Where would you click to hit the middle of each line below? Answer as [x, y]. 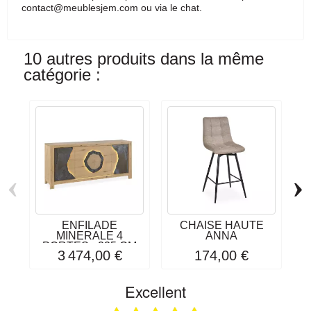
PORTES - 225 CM [90, 246]
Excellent [155, 292]
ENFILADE [90, 225]
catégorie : [62, 75]
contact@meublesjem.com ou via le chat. [113, 7]
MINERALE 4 [90, 235]
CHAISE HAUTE [221, 225]
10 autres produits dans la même [144, 59]
